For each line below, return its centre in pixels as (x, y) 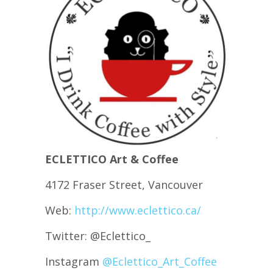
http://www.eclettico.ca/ (138, 210)
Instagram (74, 261)
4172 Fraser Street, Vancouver (124, 185)
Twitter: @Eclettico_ (98, 236)
